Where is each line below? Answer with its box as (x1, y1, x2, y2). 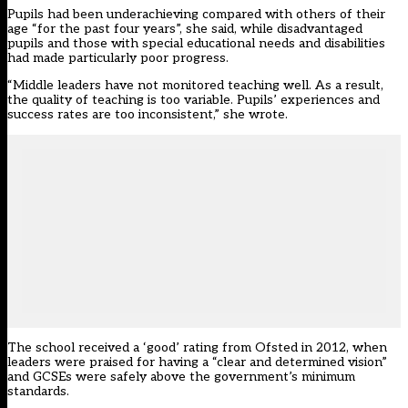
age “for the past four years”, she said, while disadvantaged (7, 21, 362, 37)
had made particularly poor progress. (7, 50, 229, 66)
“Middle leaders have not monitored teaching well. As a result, (7, 77, 383, 94)
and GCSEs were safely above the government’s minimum (7, 369, 355, 385)
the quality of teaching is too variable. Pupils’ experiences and (7, 92, 380, 108)
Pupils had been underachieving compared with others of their (7, 6, 385, 23)
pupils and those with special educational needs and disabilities (7, 36, 385, 52)
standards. (7, 383, 69, 400)
